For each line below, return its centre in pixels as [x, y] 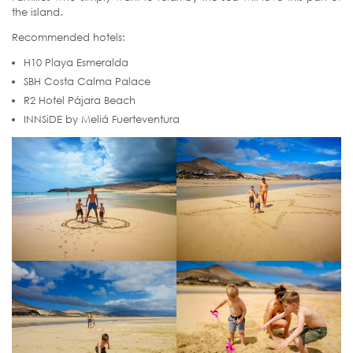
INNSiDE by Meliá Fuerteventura [102, 119]
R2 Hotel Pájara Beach [80, 100]
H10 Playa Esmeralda [76, 63]
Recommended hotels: [69, 37]
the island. [37, 12]
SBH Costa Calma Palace [87, 82]
